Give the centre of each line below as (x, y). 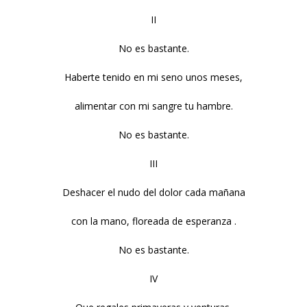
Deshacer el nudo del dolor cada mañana (153, 192)
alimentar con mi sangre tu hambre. (153, 106)
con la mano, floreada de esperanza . (153, 221)
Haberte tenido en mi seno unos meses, (153, 77)
